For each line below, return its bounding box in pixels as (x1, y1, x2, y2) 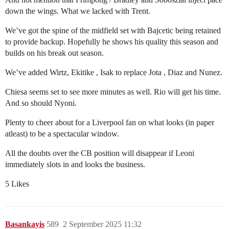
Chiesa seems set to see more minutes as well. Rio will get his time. (5, 87, 221, 97)
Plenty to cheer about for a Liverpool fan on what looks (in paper (5, 118, 214, 127)
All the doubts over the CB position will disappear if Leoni (5, 149, 194, 158)
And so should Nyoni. (5, 99, 77, 108)
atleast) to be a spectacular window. (5, 129, 119, 139)
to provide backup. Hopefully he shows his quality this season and (5, 37, 218, 47)
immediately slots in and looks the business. (5, 160, 145, 169)
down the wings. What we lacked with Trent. (5, 7, 150, 16)
